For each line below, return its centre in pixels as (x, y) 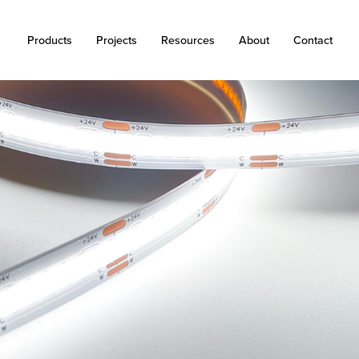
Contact (313, 40)
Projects (116, 40)
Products (49, 40)
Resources (188, 40)
